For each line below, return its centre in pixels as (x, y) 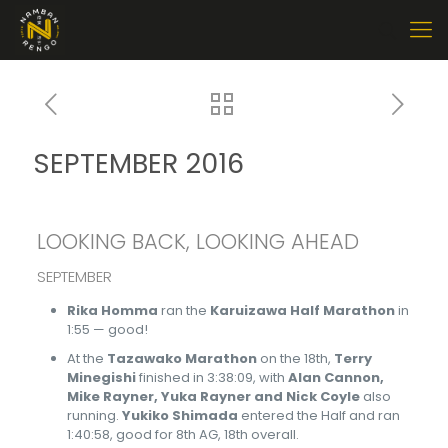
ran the (183, 310)
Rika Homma (112, 310)
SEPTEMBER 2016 (138, 163)
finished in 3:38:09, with (211, 377)
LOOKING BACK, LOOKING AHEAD (197, 241)
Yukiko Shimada (179, 415)
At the (86, 358)
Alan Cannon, (335, 377)
